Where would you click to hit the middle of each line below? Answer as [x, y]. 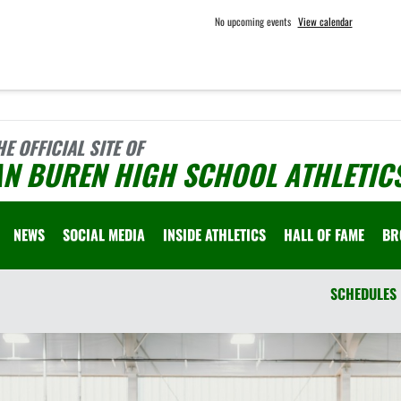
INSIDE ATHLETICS [214, 235]
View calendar [325, 21]
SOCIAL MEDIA [104, 235]
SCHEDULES [363, 294]
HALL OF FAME [324, 235]
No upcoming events [252, 21]
